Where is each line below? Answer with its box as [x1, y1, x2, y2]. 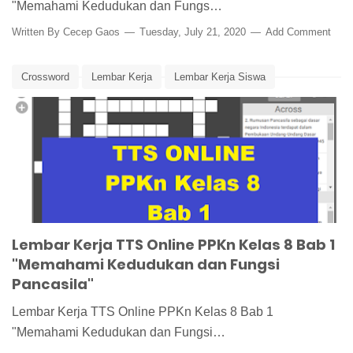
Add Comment [266, 26, 331, 39]
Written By [12, 26, 63, 39]
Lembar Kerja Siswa [174, 71, 266, 84]
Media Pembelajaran [21, 97, 114, 110]
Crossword [21, 71, 69, 84]
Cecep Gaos [63, 26, 120, 39]
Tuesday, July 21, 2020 [136, 26, 249, 39]
